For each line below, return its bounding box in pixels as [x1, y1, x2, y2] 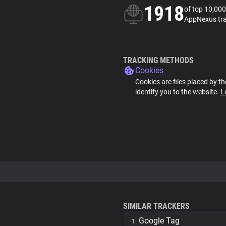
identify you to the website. [135, 88, 220, 96]
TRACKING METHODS [123, 55, 194, 65]
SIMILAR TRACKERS [123, 201, 190, 211]
